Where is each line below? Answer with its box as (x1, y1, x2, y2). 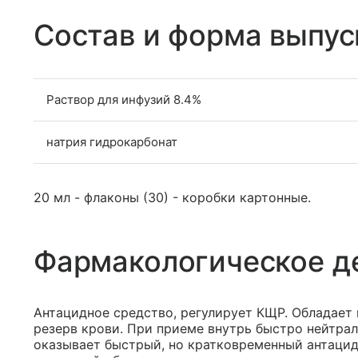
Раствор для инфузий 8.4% (46, 92, 201, 107)
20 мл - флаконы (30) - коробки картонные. (34, 189, 311, 205)
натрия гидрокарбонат (46, 134, 177, 149)
